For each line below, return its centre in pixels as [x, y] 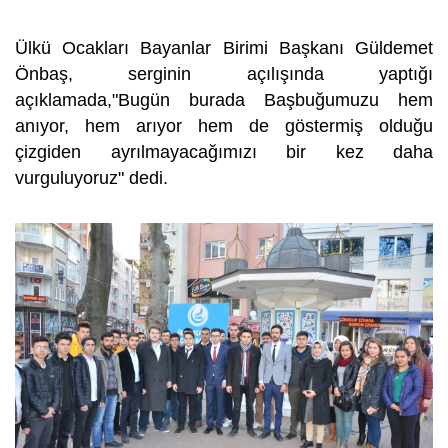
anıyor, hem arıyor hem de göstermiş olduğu [224, 126]
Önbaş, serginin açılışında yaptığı [224, 74]
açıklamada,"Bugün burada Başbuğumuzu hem [224, 100]
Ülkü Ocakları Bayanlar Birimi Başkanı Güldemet [224, 48]
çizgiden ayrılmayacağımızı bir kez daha [224, 152]
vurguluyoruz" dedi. [91, 178]
